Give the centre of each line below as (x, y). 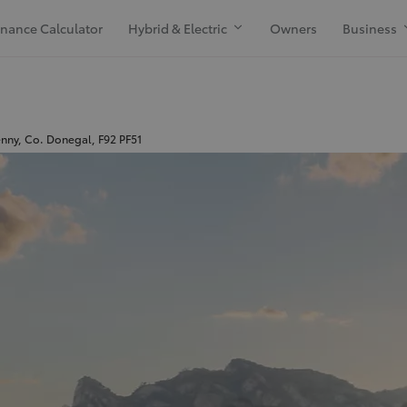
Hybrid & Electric (179, 28)
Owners (294, 28)
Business (372, 28)
